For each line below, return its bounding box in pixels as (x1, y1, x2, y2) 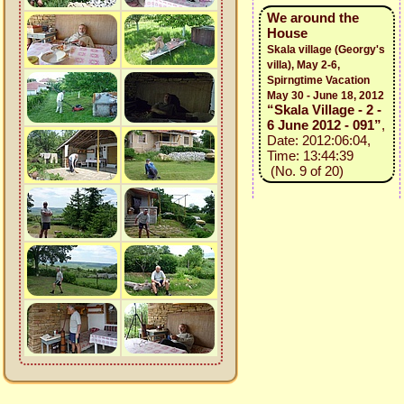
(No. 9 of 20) (266, 163, 344, 179)
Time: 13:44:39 (266, 148, 353, 163)
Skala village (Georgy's (266, 43, 385, 56)
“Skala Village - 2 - (266, 102, 381, 117)
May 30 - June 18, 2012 (266, 89, 384, 102)
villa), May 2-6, (266, 59, 340, 71)
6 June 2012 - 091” (266, 117, 381, 133)
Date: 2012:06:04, (266, 133, 371, 148)
